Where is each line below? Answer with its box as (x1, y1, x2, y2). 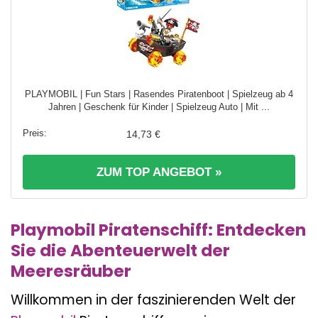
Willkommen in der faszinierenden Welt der (11, 290, 296, 310)
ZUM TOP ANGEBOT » (97, 165, 221, 179)
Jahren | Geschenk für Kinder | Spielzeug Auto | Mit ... (48, 101, 270, 112)
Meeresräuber (11, 259, 131, 283)
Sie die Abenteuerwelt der (11, 238, 230, 262)
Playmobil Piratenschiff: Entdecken (11, 218, 306, 241)
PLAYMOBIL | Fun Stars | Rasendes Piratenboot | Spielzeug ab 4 (25, 88, 293, 99)
